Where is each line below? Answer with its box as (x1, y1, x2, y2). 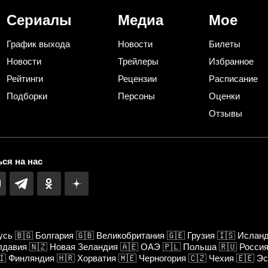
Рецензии (117, 73, 157, 84)
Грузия (187, 230, 215, 240)
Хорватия (77, 252, 116, 263)
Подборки (7, 90, 47, 101)
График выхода (7, 38, 70, 49)
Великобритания (96, 230, 165, 240)
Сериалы (7, 11, 72, 28)
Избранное (209, 56, 254, 66)
